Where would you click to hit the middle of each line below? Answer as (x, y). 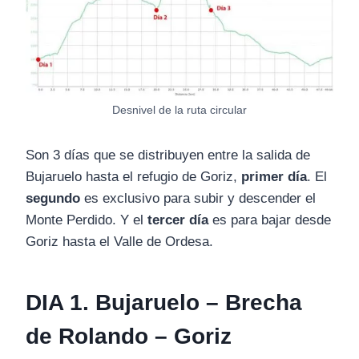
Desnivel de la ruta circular (179, 111)
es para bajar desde (270, 220)
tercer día (178, 220)
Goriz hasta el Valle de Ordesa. (119, 242)
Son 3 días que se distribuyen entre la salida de (168, 155)
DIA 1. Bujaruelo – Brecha (164, 303)
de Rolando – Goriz (129, 337)
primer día (274, 177)
